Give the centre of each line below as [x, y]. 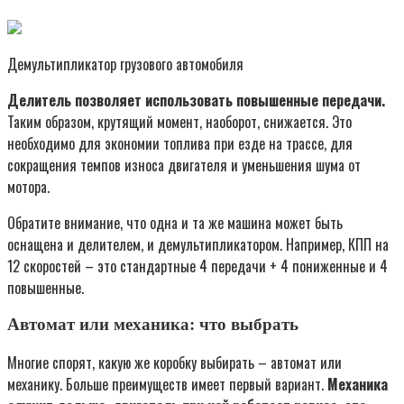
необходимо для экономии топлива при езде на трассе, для [180, 143]
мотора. [28, 186]
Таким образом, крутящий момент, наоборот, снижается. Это [179, 121]
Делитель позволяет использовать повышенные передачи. [196, 100]
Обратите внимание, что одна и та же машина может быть [175, 222]
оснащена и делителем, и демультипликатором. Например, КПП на [198, 244]
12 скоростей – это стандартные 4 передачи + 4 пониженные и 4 [197, 266]
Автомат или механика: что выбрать [153, 325]
